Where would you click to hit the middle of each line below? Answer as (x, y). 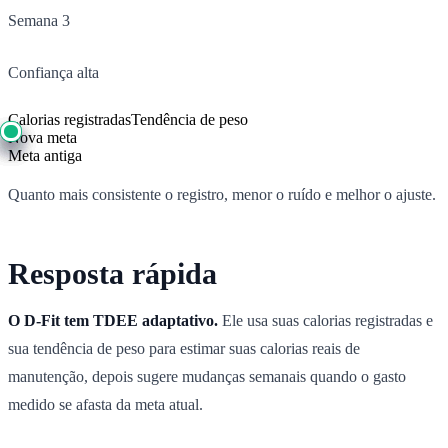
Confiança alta (53, 72)
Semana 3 (39, 20)
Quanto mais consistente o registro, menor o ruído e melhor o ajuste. (222, 194)
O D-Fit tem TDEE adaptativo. (113, 320)
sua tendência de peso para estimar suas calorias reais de (184, 348)
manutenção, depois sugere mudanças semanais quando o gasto (207, 376)
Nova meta (42, 137)
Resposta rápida (112, 273)
